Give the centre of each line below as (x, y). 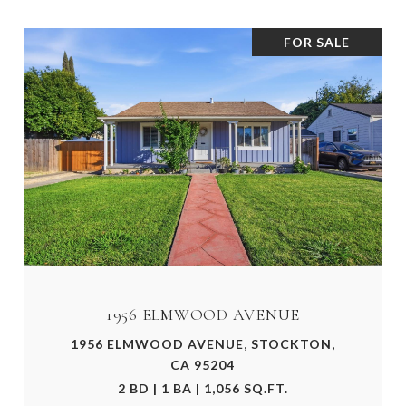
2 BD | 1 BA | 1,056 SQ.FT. (203, 389)
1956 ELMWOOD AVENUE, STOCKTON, (203, 344)
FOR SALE (317, 42)
